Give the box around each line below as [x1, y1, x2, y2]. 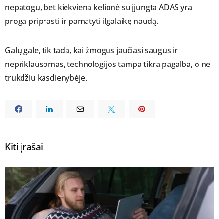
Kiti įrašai [5, 140, 43, 153]
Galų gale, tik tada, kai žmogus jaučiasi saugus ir [5, 45, 178, 56]
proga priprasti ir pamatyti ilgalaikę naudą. [5, 16, 158, 27]
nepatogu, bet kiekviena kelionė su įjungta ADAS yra [5, 2, 192, 13]
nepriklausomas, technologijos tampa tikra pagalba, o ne [5, 59, 211, 70]
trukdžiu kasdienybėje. [5, 72, 87, 84]
